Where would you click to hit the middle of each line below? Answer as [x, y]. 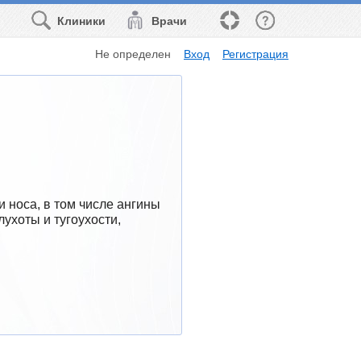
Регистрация [255, 54]
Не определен [133, 54]
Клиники [82, 21]
